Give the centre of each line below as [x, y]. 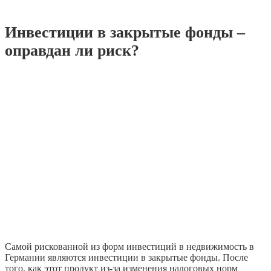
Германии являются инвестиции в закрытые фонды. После [126, 257]
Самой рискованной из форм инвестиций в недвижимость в [129, 246]
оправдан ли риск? [72, 51]
